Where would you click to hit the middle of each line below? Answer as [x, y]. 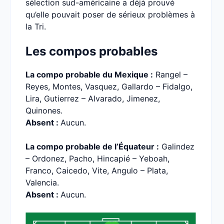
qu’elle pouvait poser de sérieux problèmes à [110, 14]
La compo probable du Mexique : [89, 74]
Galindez [177, 146]
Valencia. [42, 182]
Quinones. [44, 110]
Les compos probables [91, 51]
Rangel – [170, 74]
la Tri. [36, 26]
